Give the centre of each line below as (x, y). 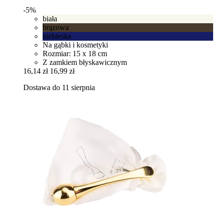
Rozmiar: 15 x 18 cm (75, 54)
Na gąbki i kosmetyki (75, 45)
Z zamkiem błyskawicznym (85, 62)
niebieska (57, 36)
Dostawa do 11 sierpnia (59, 88)
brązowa (56, 28)
